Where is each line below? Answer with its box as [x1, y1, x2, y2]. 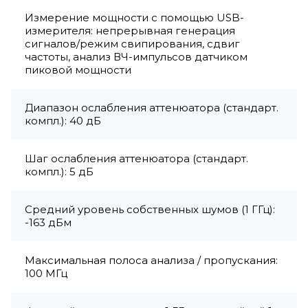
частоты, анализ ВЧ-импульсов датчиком [25, 49, 247, 63]
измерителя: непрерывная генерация [25, 23, 235, 37]
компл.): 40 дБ [25, 113, 101, 127]
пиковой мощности [25, 63, 131, 76]
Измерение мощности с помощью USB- [25, 10, 244, 24]
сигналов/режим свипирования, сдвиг [25, 36, 240, 50]
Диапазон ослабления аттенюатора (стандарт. [25, 100, 278, 114]
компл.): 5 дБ [25, 164, 93, 178]
